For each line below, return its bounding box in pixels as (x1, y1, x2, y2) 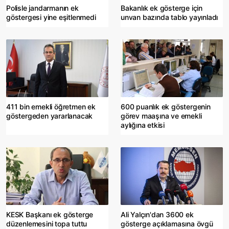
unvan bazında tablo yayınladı (121, 12, 218, 21)
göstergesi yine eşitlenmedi (6, 12, 96, 21)
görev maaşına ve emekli (121, 111, 202, 120)
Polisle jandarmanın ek (6, 3, 79, 12)
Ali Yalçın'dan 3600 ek (121, 210, 194, 219)
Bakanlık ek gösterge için (121, 3, 203, 12)
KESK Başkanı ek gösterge (6, 210, 94, 219)
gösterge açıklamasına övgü (121, 219, 213, 228)
